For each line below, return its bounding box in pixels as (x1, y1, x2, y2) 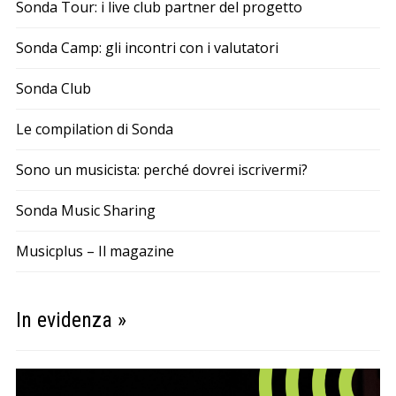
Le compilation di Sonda (15, 119, 173, 140)
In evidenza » (15, 308, 126, 333)
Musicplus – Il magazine (15, 241, 174, 262)
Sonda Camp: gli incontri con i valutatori (15, 38, 278, 58)
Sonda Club (15, 79, 91, 99)
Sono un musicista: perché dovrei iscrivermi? (15, 160, 308, 180)
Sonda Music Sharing (15, 201, 156, 221)
